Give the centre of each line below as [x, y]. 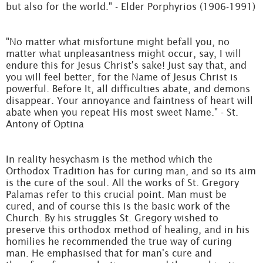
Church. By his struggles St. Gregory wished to [112, 218]
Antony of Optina [45, 124]
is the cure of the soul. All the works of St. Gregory [122, 183]
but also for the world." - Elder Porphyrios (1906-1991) [131, 6]
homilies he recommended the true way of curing [119, 241]
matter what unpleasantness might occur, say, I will [124, 53]
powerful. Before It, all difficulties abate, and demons [128, 89]
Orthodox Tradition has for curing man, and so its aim [131, 171]
